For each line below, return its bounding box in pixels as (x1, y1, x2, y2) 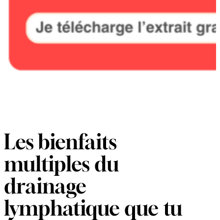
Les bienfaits (4, 130, 117, 154)
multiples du (4, 152, 119, 176)
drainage (4, 174, 86, 198)
